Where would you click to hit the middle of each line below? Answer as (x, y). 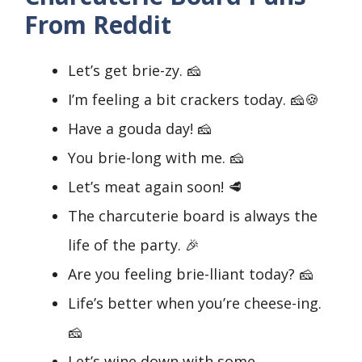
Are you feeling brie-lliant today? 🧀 (191, 274)
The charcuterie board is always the (193, 216)
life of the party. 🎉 (134, 245)
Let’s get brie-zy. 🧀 (135, 71)
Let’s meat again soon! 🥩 (155, 187)
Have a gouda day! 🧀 (140, 129)
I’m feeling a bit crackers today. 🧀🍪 (194, 100)
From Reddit (98, 25)
